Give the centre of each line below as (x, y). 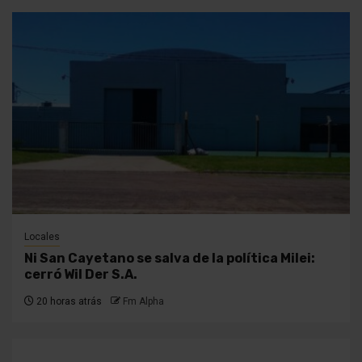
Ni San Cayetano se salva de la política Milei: (170, 259)
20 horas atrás (68, 302)
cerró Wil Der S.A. (81, 275)
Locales (42, 237)
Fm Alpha (143, 302)
